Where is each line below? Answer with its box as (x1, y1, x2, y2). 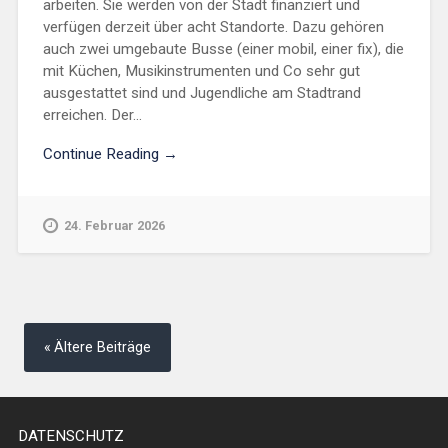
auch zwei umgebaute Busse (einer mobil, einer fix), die (42, 39, 404, 58)
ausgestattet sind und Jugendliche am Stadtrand (42, 83, 361, 102)
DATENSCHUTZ (17, 426, 124, 445)
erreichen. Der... (42, 105, 142, 124)
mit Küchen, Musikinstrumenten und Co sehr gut (42, 61, 360, 80)
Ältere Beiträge (54, 338, 152, 356)
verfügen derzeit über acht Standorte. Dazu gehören (42, 17, 384, 36)
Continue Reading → (42, 144, 178, 163)
